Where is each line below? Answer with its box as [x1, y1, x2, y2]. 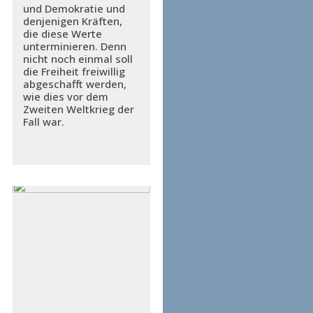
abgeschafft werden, [22, 77, 126, 92]
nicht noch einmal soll [22, 52, 133, 66]
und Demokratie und [22, 1, 125, 16]
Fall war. [22, 115, 64, 129]
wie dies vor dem [22, 89, 108, 104]
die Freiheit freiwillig [22, 64, 125, 79]
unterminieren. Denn [22, 39, 126, 54]
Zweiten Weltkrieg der [22, 102, 134, 117]
